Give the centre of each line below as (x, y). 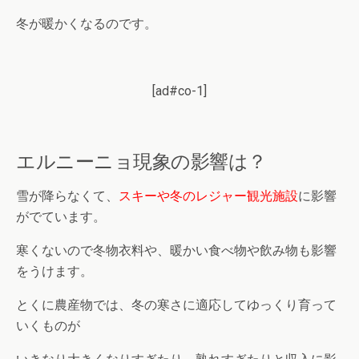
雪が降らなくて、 (67, 196)
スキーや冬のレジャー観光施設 (208, 196)
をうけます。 (54, 272)
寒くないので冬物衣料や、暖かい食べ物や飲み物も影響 (176, 251)
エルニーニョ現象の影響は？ (141, 161)
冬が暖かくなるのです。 (87, 24)
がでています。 (61, 217)
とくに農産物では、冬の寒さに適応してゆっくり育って (176, 305)
